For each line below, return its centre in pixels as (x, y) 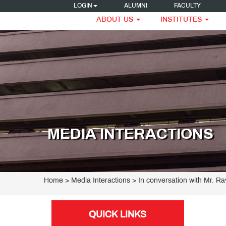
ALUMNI (135, 6)
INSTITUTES (182, 20)
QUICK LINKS (118, 215)
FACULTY (187, 6)
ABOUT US (116, 20)
